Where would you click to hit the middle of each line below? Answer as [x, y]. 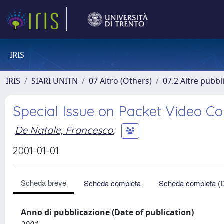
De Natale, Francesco [64, 130]
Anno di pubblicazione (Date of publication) [107, 212]
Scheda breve [44, 183]
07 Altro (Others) [120, 81]
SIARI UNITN [55, 81]
